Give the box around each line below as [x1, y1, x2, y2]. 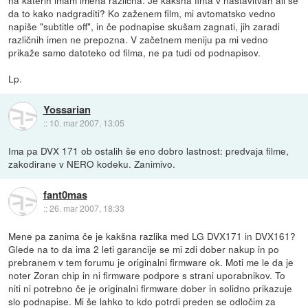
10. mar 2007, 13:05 [49, 117, 124, 129]
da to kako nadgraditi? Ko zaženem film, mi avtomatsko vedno [8, 5, 276, 20]
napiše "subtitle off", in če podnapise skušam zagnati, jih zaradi [8, 19, 280, 33]
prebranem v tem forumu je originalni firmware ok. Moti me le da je [8, 254, 294, 269]
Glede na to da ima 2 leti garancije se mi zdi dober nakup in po [8, 241, 280, 256]
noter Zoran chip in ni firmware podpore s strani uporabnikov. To [8, 267, 286, 282]
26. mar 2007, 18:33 [49, 202, 124, 214]
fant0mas [43, 187, 87, 203]
